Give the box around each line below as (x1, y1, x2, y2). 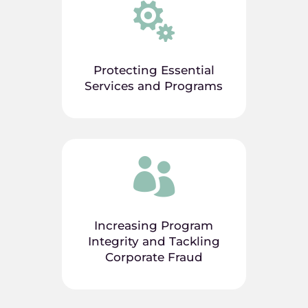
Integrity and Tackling (87, 234, 220, 248)
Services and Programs (85, 79, 223, 93)
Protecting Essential (93, 63, 214, 77)
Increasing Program (94, 219, 214, 232)
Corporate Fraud (104, 250, 203, 264)
